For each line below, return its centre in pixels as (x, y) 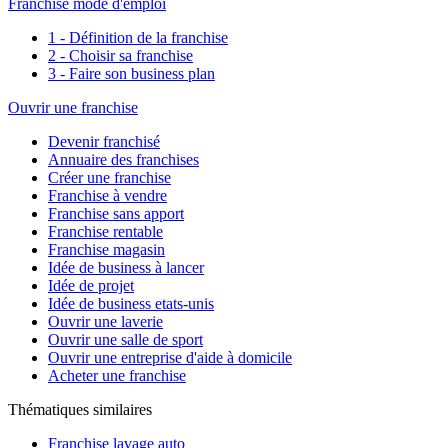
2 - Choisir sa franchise (120, 56)
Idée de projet (91, 286)
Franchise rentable (105, 232)
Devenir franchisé (104, 142)
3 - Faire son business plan (131, 74)
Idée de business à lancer (126, 268)
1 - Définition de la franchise (138, 38)
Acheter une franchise (117, 376)
